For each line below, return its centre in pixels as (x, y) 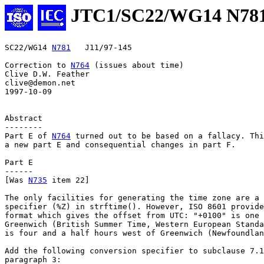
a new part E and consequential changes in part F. (120, 145)
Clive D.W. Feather (47, 74)
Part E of (28, 136)
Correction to (38, 65)
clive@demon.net (40, 83)
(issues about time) (137, 65)
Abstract (24, 118)
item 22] (68, 180)
